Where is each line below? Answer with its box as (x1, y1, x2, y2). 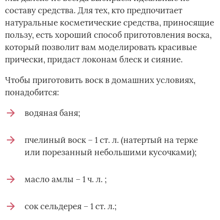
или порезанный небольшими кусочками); (25, 147, 196, 158)
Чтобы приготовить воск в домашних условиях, (5, 75, 195, 86)
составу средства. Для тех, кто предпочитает (5, 5, 182, 16)
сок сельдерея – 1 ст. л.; (25, 201, 116, 212)
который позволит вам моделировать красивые (5, 42, 197, 53)
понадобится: (5, 87, 59, 98)
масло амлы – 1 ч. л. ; (25, 174, 107, 185)
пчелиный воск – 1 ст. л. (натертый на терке (25, 135, 198, 146)
